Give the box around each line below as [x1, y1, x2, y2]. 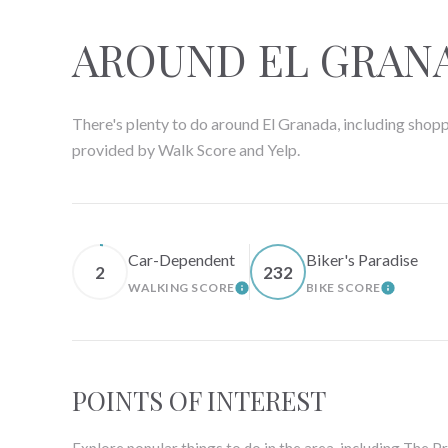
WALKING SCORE [128, 280, 235, 296]
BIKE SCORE [305, 280, 381, 296]
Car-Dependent [128, 250, 235, 270]
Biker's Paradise [305, 250, 418, 270]
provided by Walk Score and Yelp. [72, 140, 300, 160]
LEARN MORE [234, 283, 337, 305]
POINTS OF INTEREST [72, 383, 326, 419]
